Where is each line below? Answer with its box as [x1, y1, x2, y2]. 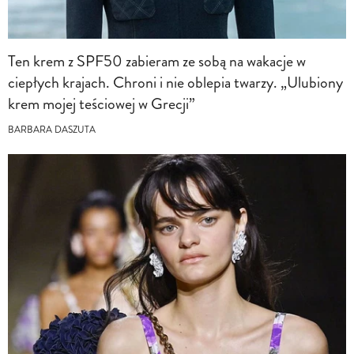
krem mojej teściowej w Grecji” [8, 92, 195, 115]
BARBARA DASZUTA [8, 122, 96, 137]
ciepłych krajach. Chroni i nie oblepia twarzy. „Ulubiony [8, 70, 343, 94]
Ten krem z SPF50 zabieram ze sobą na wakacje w [8, 49, 306, 73]
